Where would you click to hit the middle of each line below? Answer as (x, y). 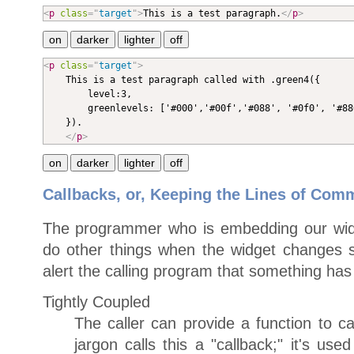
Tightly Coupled (96, 302)
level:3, (65, 94)
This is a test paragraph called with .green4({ (54, 80)
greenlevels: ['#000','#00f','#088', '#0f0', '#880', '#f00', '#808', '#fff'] (65, 109)
